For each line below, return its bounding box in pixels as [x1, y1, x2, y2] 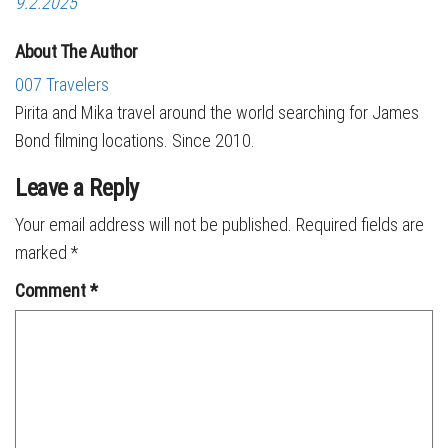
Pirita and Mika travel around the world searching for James [15, 102, 419, 123]
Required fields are [296, 214, 424, 235]
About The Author [15, 41, 138, 62]
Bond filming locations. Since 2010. [15, 130, 255, 151]
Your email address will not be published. [15, 214, 292, 235]
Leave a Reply [15, 174, 139, 202]
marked [15, 242, 71, 263]
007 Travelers [15, 74, 109, 95]
